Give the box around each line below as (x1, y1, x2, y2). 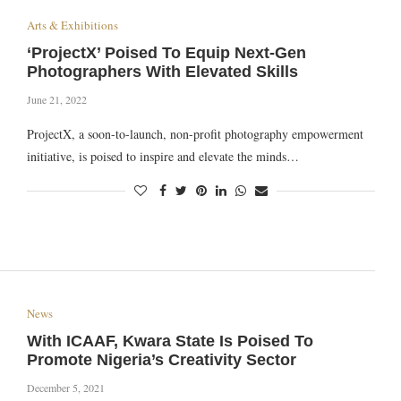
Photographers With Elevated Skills (26, 63, 298, 81)
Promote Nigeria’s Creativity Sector (26, 350, 296, 369)
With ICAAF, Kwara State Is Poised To (26, 331, 313, 350)
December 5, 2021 (26, 380, 105, 395)
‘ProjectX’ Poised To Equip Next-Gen (26, 44, 306, 63)
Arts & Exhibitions (26, 17, 118, 34)
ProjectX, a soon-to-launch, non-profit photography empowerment (26, 125, 363, 143)
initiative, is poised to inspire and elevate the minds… (26, 148, 299, 166)
